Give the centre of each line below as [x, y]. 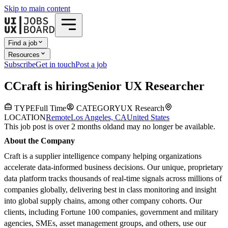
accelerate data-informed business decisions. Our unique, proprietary [113, 167]
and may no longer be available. [164, 127]
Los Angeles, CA [99, 118]
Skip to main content [37, 8]
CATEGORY [97, 108]
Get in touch [55, 64]
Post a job [91, 64]
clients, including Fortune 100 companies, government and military [111, 212]
